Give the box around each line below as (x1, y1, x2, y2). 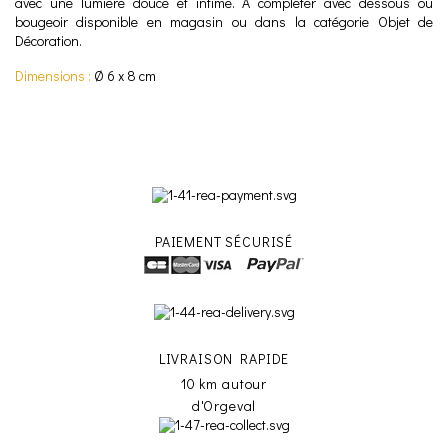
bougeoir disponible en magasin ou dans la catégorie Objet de (15, 12, 433, 32)
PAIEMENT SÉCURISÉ (154, 232, 294, 252)
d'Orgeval (191, 396, 257, 416)
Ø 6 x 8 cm (91, 66, 156, 86)
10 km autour (180, 374, 268, 394)
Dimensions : (15, 66, 91, 86)
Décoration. (15, 31, 82, 51)
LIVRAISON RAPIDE (158, 349, 290, 369)
